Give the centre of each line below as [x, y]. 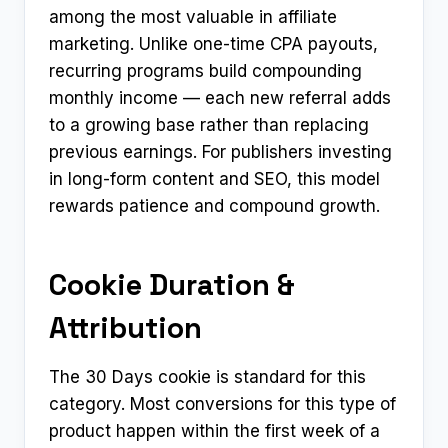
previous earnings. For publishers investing [220, 151]
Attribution [125, 328]
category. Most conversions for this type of [222, 403]
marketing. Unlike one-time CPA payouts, [213, 43]
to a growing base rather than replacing [209, 124]
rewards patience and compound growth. [214, 205]
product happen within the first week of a [214, 430]
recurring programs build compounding [205, 70]
